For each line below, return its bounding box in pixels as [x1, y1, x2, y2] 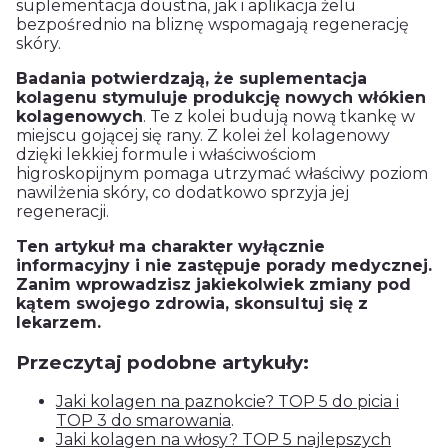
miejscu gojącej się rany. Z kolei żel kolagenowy [16, 126, 390, 146]
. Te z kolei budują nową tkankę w [143, 107, 415, 127]
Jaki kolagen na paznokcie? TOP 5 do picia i [56, 392, 399, 412]
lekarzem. [16, 313, 101, 333]
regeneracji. [16, 202, 109, 222]
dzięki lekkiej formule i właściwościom [16, 145, 316, 165]
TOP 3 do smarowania [56, 411, 231, 431]
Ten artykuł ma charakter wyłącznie [16, 237, 325, 257]
